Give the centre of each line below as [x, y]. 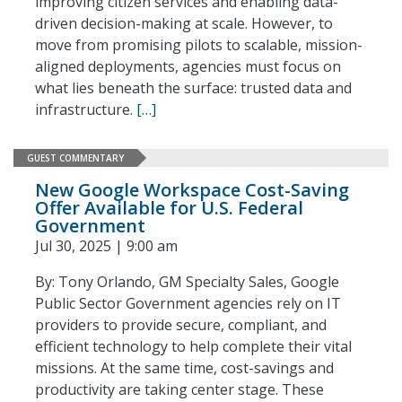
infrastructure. [86, 109]
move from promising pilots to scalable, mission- [199, 45]
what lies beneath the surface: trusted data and [193, 88]
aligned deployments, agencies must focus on [188, 66]
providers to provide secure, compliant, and [181, 325]
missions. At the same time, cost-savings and [184, 368]
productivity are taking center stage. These [179, 389]
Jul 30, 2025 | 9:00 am [106, 246]
